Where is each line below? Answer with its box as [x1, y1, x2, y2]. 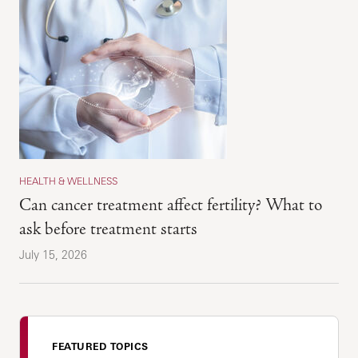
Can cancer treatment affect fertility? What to [19, 195, 323, 216]
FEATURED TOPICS [52, 340, 149, 353]
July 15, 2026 [19, 248, 88, 262]
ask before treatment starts [19, 219, 198, 240]
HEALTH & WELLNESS [19, 175, 118, 188]
